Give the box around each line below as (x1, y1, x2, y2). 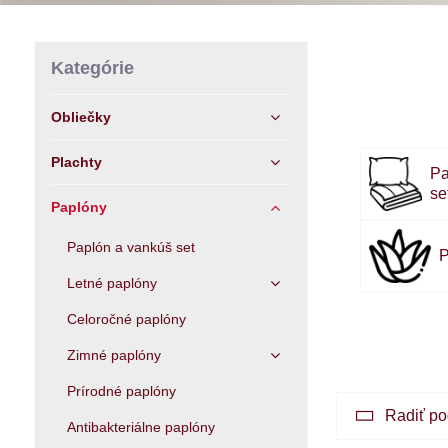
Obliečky (50, 109, 111, 125)
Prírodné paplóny (66, 383, 176, 399)
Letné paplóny (66, 275, 157, 291)
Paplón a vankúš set (66, 239, 195, 255)
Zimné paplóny (66, 347, 161, 363)
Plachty (50, 154, 102, 170)
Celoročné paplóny (66, 311, 186, 327)
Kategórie (50, 58, 134, 78)
